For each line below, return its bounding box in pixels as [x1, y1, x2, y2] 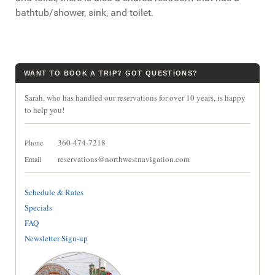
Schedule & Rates [25, 186, 83, 198]
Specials [25, 201, 52, 213]
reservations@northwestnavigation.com [58, 153, 190, 165]
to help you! [25, 104, 64, 115]
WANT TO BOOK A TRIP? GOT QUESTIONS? [24, 69, 198, 77]
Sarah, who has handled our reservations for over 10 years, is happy [25, 91, 246, 103]
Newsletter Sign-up [25, 232, 88, 244]
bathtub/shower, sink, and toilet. [15, 6, 153, 18]
